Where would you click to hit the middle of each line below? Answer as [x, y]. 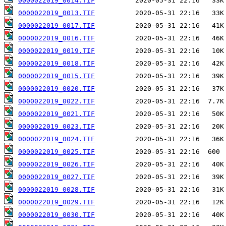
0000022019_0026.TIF [56, 164]
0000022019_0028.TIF [56, 190]
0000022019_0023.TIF [56, 127]
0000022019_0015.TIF [56, 76]
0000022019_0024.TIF [56, 139]
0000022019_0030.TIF [56, 215]
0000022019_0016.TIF [56, 38]
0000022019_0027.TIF [56, 177]
